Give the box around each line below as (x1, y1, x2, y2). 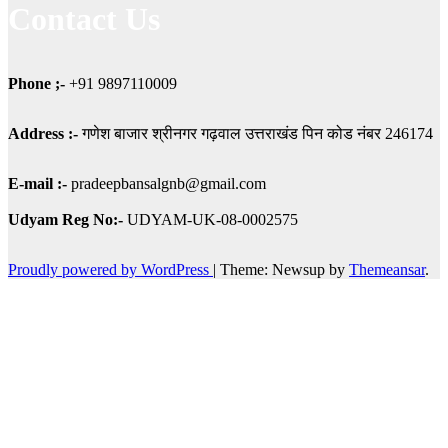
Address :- (8, 124, 82, 142)
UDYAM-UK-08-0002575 (123, 210, 298, 228)
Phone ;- (8, 74, 65, 92)
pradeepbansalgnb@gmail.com (67, 174, 266, 192)
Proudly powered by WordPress (8, 260, 213, 278)
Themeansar (349, 260, 425, 278)
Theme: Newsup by (220, 260, 349, 278)
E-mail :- (8, 174, 67, 192)
